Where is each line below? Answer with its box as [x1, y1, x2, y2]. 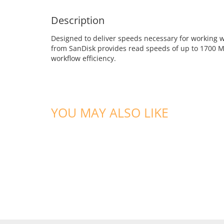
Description [51, 13, 104, 27]
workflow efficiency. [51, 53, 116, 63]
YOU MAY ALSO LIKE [51, 103, 168, 121]
